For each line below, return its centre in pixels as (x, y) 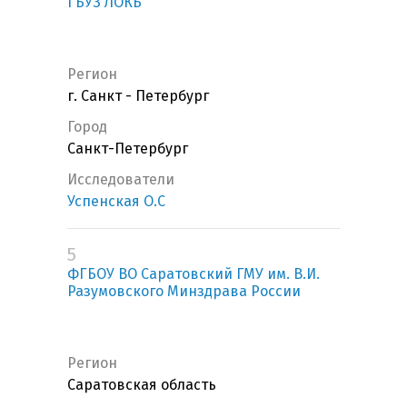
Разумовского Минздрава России (184, 292)
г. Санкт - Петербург (138, 96)
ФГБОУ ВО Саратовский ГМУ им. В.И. (194, 274)
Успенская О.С (116, 202)
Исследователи (121, 180)
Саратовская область (142, 385)
